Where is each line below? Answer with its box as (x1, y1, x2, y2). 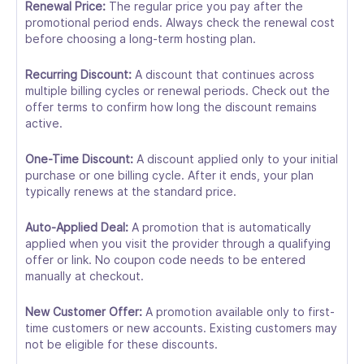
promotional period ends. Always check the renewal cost (25, 15, 335, 29)
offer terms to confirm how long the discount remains (25, 100, 317, 114)
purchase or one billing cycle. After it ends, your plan (25, 168, 314, 182)
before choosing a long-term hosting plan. (25, 32, 256, 45)
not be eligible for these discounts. (25, 337, 218, 351)
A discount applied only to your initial (133, 152, 338, 166)
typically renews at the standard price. (25, 184, 236, 198)
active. (25, 116, 63, 130)
